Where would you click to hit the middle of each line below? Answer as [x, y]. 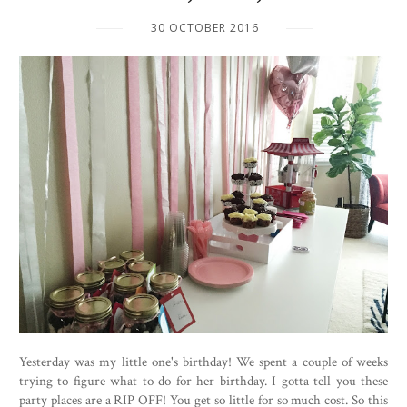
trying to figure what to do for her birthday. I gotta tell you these [203, 380]
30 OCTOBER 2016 [204, 28]
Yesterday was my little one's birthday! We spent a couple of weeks [203, 361]
